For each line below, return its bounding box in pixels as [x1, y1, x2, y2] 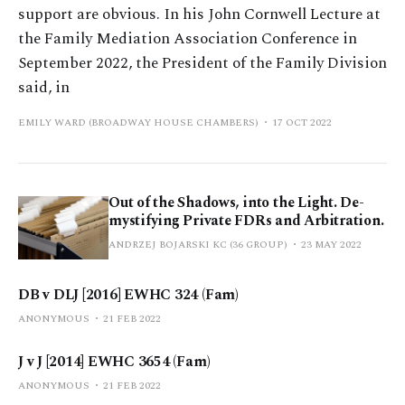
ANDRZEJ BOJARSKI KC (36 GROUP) [108, 236, 287, 252]
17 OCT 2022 [272, 114, 332, 130]
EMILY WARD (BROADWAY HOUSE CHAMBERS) [18, 114, 259, 130]
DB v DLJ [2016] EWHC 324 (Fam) [18, 283, 239, 306]
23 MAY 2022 [301, 236, 362, 252]
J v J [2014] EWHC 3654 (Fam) [18, 350, 211, 372]
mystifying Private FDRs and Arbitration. [108, 209, 384, 231]
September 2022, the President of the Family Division [18, 51, 387, 75]
